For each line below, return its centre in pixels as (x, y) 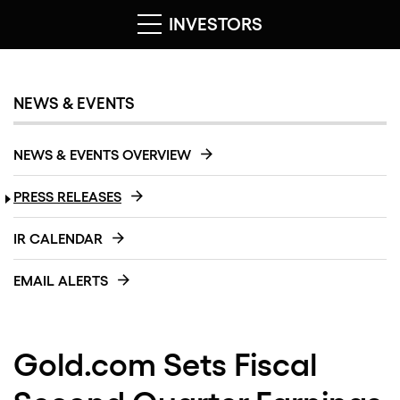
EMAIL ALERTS (61, 281)
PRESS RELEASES (67, 197)
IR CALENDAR (58, 239)
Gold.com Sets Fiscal (165, 365)
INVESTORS (213, 25)
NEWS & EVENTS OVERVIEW (102, 155)
